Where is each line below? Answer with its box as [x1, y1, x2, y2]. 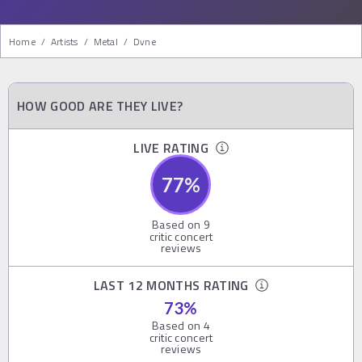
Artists [50, 34, 78, 50]
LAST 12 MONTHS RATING [93, 276, 256, 296]
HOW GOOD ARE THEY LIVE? [17, 96, 183, 116]
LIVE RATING [133, 138, 216, 158]
